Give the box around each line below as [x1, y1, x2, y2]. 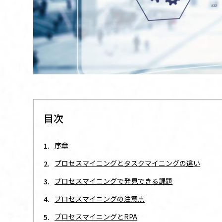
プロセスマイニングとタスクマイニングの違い [55, 158, 201, 168]
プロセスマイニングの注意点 [55, 193, 145, 204]
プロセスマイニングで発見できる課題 [55, 175, 173, 186]
